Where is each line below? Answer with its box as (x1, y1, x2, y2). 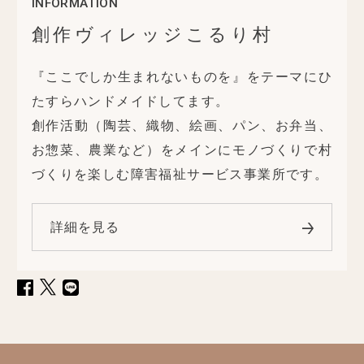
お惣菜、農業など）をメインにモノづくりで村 (31, 142, 333, 157)
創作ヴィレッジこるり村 (31, 24, 275, 45)
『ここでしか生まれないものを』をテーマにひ (31, 69, 333, 84)
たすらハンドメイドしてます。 (31, 93, 230, 108)
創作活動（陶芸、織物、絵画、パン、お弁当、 (31, 118, 333, 132)
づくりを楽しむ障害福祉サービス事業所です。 (31, 167, 329, 181)
